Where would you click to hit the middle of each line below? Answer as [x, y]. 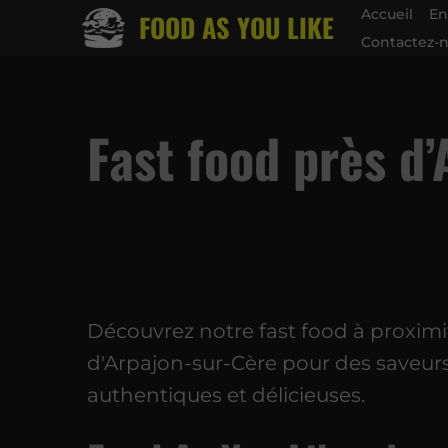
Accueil [387, 13]
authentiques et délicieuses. [226, 394]
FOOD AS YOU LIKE [237, 27]
